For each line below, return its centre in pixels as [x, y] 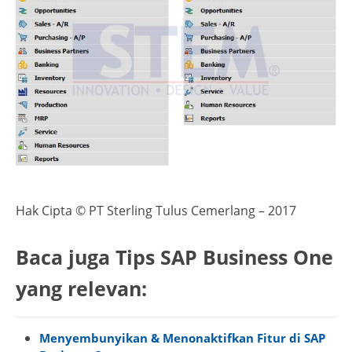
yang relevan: [81, 289]
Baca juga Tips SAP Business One [174, 258]
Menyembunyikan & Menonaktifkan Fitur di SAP [182, 338]
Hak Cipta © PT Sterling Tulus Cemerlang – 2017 [156, 211]
